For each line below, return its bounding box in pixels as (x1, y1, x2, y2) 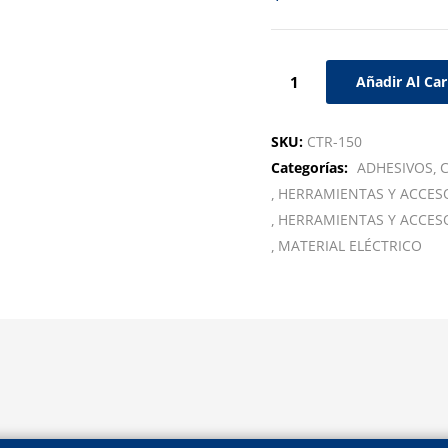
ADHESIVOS (356, 158, 433, 177)
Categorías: (270, 158, 352, 177)
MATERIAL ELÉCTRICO (277, 236, 422, 255)
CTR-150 (306, 132, 362, 151)
